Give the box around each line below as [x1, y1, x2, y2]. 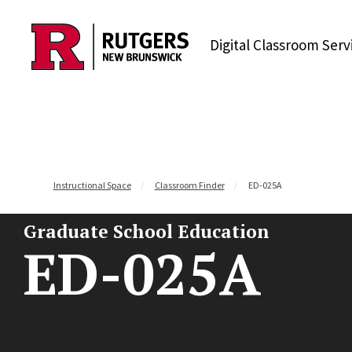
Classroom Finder [154, 179, 225, 191]
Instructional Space [53, 179, 131, 191]
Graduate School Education [24, 219, 269, 244]
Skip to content [31, 32, 115, 48]
